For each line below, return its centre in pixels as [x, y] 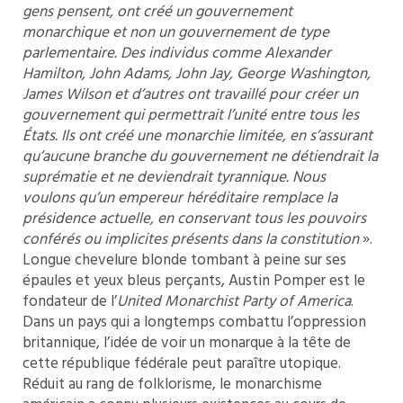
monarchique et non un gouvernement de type [176, 32]
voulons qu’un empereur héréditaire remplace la [180, 198]
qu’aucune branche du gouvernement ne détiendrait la [200, 157]
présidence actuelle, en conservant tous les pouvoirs [194, 219]
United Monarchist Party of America [234, 301]
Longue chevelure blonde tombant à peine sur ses [184, 260]
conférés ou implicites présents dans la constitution [191, 239]
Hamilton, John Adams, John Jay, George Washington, [197, 74]
